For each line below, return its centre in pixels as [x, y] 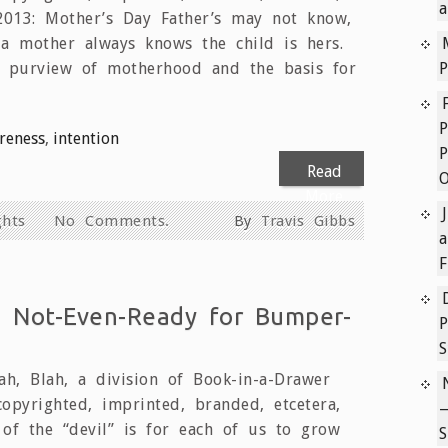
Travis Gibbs [308, 220]
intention [86, 138]
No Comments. [111, 220]
